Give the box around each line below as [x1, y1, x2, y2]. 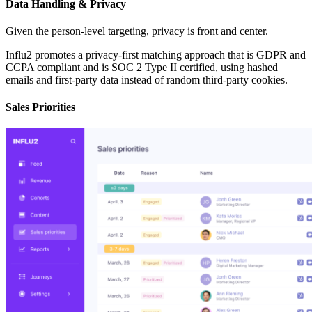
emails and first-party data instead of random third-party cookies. [6, 73, 288, 86]
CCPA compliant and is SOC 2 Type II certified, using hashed [6, 61, 278, 73]
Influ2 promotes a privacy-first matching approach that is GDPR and [6, 48, 306, 61]
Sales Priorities [6, 101, 75, 114]
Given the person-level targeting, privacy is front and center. [6, 24, 268, 37]
